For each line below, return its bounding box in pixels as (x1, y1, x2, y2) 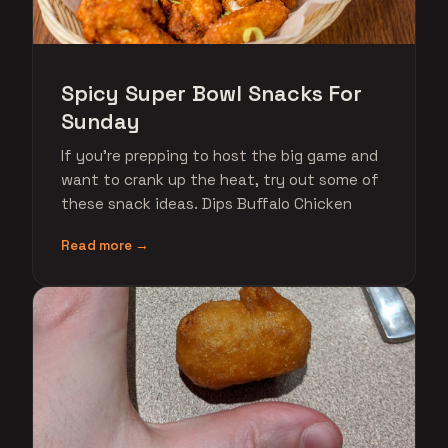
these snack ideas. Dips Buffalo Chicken (61, 194, 352, 213)
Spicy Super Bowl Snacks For (61, 80, 362, 107)
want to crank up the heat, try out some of (61, 170, 379, 189)
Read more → (61, 237, 149, 254)
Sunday (61, 108, 140, 135)
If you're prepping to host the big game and (61, 146, 378, 165)
